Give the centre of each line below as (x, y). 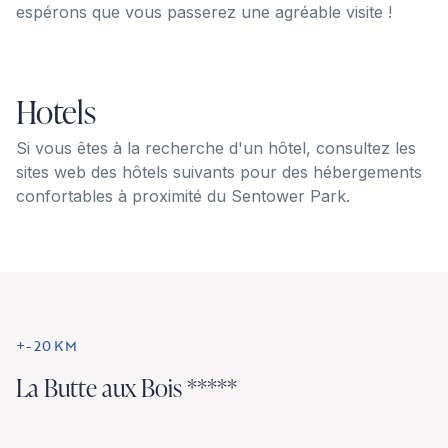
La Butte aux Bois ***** (126, 387)
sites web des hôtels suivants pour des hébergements (219, 171)
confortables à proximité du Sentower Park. (183, 195)
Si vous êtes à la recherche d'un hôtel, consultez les (216, 147)
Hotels (56, 111)
